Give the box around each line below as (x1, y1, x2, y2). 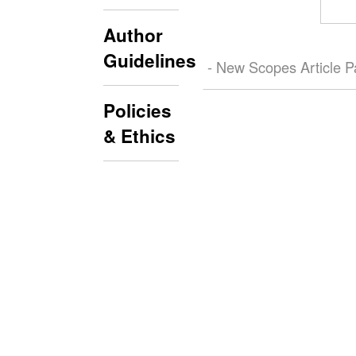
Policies (103, 98, 172, 124)
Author (103, 22, 163, 48)
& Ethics (103, 123, 176, 149)
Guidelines (103, 48, 196, 74)
